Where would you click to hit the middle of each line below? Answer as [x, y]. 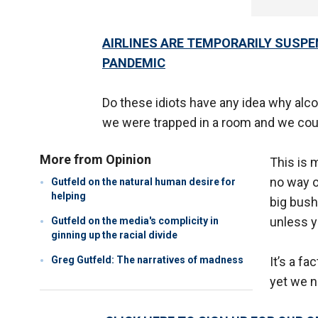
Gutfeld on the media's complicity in [135, 221]
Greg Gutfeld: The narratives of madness [147, 260]
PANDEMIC [134, 63]
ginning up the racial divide [114, 235]
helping [68, 196]
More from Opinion [95, 160]
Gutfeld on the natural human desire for [143, 182]
